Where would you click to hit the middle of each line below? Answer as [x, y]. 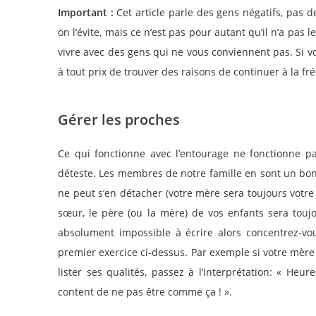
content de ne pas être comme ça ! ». [145, 292]
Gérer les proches [119, 120]
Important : [86, 12]
